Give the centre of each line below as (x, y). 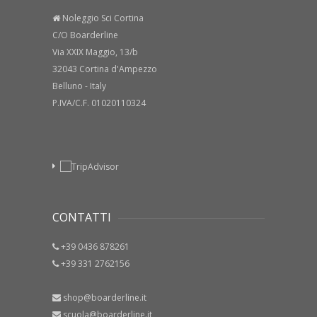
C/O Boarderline (85, 35)
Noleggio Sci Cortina (102, 18)
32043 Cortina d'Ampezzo (105, 69)
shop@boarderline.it (105, 298)
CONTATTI (82, 218)
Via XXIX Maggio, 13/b (95, 52)
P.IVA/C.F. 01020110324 (99, 103)
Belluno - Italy (79, 86)
